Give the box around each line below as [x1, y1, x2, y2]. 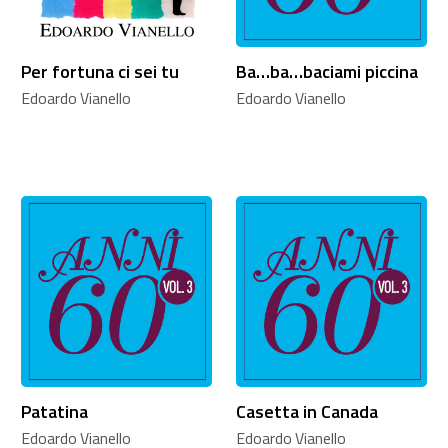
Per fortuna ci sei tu [20, 57, 179, 85]
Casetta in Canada [235, 397, 378, 425]
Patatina [20, 397, 88, 425]
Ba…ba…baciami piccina [235, 57, 418, 85]
